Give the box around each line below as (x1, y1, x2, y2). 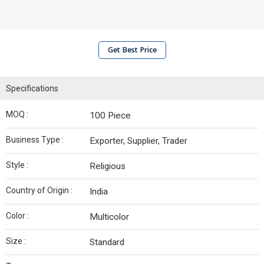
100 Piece (90, 110, 131, 121)
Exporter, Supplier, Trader (90, 136, 187, 146)
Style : (6, 160, 28, 170)
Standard (90, 237, 124, 247)
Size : (6, 236, 26, 246)
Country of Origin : (6, 186, 72, 195)
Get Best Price (107, 45, 157, 55)
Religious (90, 161, 126, 171)
